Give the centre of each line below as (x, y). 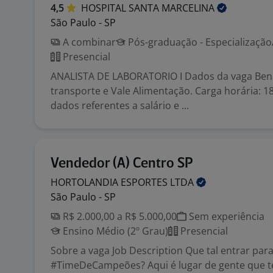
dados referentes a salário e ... (120, 105)
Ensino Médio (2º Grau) (114, 231)
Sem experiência (225, 216)
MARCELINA (189, 8)
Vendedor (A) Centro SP (122, 164)
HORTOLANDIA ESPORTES (110, 182)
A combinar (88, 42)
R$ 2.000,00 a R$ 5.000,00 (119, 216)
